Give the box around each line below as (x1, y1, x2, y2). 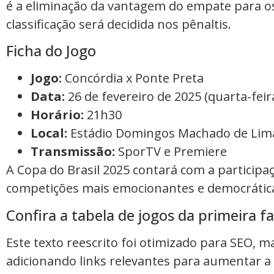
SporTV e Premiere (115, 143, 227, 160)
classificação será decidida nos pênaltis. (6, 15, 231, 32)
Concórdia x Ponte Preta (62, 70, 204, 87)
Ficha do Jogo (6, 40, 96, 61)
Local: (31, 125, 67, 142)
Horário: (31, 106, 84, 124)
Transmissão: (31, 143, 115, 160)
